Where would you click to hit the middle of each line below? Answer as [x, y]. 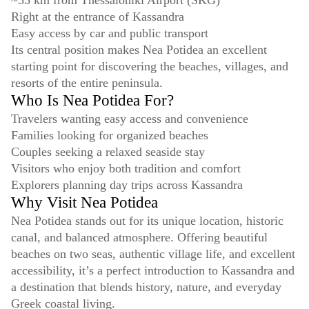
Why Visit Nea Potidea [84, 203]
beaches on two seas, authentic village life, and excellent [153, 254]
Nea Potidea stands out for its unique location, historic [147, 221]
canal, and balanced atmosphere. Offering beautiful [139, 238]
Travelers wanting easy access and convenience [130, 119]
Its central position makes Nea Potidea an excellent [139, 50]
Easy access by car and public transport [110, 33]
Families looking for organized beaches [110, 136]
